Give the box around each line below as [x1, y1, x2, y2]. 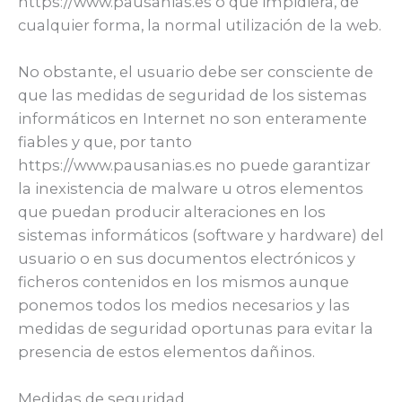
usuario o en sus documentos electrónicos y [18, 249, 355, 268]
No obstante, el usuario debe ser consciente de [18, 63, 373, 82]
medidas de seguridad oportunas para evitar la [18, 319, 373, 338]
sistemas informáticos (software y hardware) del [18, 226, 384, 245]
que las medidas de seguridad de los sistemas [18, 86, 367, 105]
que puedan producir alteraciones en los [18, 203, 326, 222]
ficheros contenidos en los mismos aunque [18, 273, 349, 292]
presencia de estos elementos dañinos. [18, 343, 315, 362]
